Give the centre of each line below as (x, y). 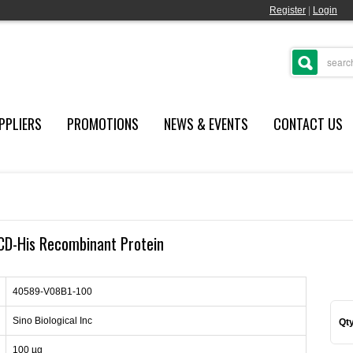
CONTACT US (308, 124)
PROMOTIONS (102, 124)
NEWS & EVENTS (206, 124)
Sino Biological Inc (52, 321)
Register (288, 10)
